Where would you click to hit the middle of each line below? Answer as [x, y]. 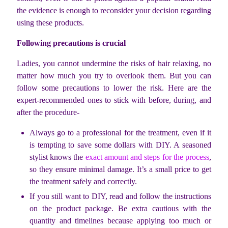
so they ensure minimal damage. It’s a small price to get [120, 169]
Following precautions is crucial [71, 43]
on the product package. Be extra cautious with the [120, 209]
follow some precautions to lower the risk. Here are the [114, 88]
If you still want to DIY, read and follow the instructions [120, 196]
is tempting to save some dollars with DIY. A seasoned [120, 145]
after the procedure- [48, 112]
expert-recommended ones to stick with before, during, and [114, 100]
